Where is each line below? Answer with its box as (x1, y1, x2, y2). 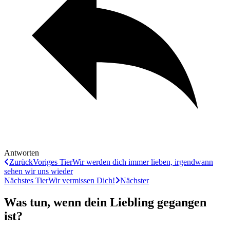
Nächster (120, 176, 149, 185)
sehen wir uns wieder (4, 166, 73, 176)
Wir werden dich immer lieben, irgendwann (72, 157, 213, 166)
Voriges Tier (33, 157, 72, 166)
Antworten (4, 148, 39, 157)
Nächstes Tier (4, 176, 48, 185)
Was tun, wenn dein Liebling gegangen (4, 195, 206, 209)
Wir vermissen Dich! (48, 176, 115, 185)
